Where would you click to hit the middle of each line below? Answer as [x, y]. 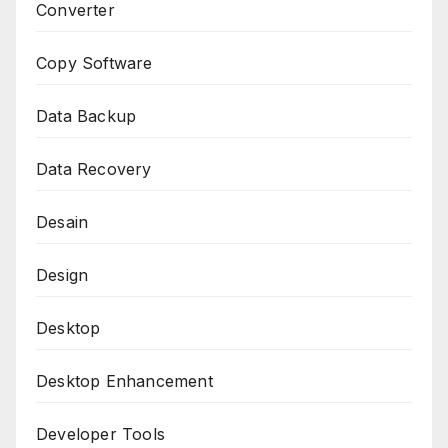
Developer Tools [100, 433]
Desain [62, 221]
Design [62, 274]
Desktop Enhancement [124, 380]
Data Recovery [94, 168]
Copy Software [94, 62]
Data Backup [86, 115]
